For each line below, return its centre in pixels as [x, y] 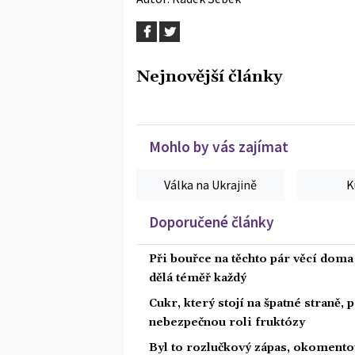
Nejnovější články [209, 76]
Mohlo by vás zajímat [219, 146]
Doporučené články [212, 221]
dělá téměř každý [198, 278]
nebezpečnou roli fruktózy [227, 322]
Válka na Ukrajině [211, 184]
